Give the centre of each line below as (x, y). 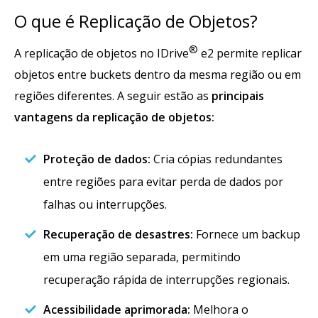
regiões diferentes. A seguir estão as (113, 96)
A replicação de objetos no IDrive (102, 54)
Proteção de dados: (97, 159)
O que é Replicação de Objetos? (136, 21)
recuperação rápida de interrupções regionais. (166, 280)
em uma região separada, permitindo (142, 257)
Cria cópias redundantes (216, 159)
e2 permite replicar (250, 54)
